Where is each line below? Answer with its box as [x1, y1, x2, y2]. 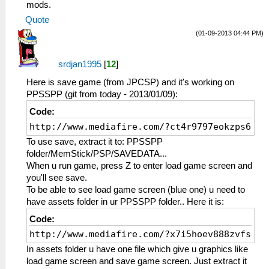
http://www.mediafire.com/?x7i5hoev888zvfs [29, 229, 251, 240]
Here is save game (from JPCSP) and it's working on [26, 77, 234, 88]
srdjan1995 [58, 59, 101, 70]
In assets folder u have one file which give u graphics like [26, 244, 248, 255]
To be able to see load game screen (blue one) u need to [26, 185, 245, 195]
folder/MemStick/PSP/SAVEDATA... [26, 149, 167, 159]
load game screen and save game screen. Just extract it [26, 256, 247, 267]
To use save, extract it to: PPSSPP [26, 137, 163, 147]
